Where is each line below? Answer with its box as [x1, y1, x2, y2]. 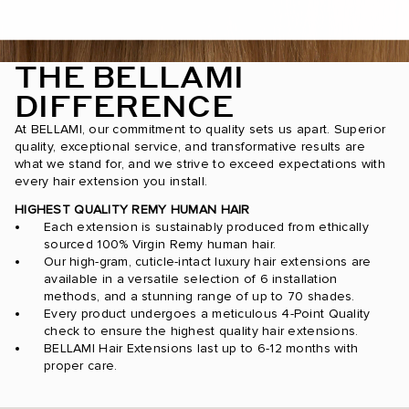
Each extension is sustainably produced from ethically [44, 219, 369, 236]
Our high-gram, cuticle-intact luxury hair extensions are [44, 254, 372, 270]
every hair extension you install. [15, 173, 208, 190]
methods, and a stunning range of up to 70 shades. [44, 288, 355, 305]
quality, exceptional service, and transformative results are [15, 139, 365, 155]
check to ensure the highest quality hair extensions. [44, 323, 359, 340]
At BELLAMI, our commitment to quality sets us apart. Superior [15, 121, 386, 138]
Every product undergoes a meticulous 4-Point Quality [44, 306, 371, 322]
